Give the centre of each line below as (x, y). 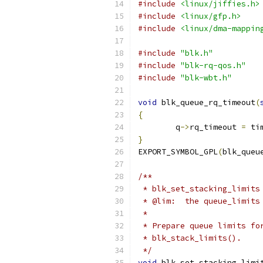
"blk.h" (197, 53)
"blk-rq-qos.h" (213, 65)
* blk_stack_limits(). (190, 238)
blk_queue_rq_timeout (206, 102)
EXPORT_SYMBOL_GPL (178, 152)
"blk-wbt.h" (206, 78)
